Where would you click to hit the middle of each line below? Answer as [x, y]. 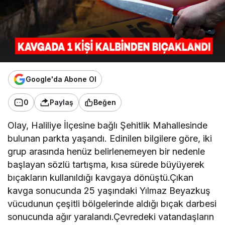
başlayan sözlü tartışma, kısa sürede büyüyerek [106, 164]
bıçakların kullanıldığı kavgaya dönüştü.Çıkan [101, 177]
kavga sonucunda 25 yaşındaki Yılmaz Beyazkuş [109, 190]
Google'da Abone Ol [61, 79]
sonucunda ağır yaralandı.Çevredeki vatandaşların [111, 216]
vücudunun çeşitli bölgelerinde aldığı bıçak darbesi [112, 203]
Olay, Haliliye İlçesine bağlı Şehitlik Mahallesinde [108, 125]
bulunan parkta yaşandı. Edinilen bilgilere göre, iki [110, 138]
